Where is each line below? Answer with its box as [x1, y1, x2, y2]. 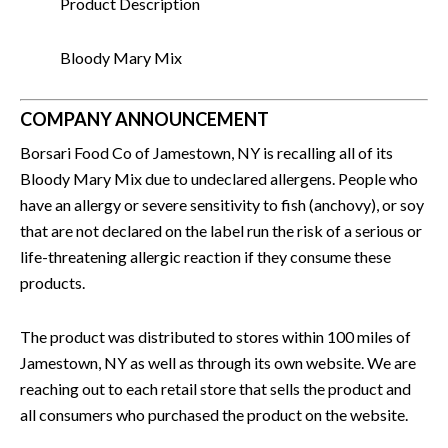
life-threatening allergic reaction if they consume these [20, 246, 391, 266]
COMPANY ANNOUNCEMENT [20, 107, 269, 130]
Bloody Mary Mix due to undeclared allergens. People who [20, 168, 418, 188]
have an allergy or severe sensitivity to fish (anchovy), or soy [20, 194, 424, 214]
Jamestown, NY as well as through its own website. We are [20, 352, 416, 372]
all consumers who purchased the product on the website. [20, 404, 408, 424]
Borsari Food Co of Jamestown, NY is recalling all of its [20, 142, 393, 162]
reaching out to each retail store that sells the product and [20, 378, 411, 398]
